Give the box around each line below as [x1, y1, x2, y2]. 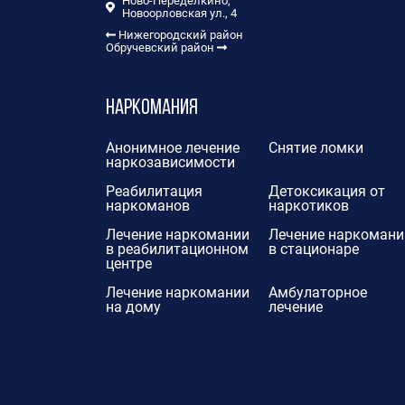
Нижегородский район [116, 28, 244, 42]
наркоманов [106, 197, 190, 215]
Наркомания [106, 98, 198, 120]
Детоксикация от [268, 183, 385, 201]
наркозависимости [106, 154, 235, 172]
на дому [106, 298, 161, 316]
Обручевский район [106, 41, 217, 55]
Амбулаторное [268, 284, 367, 302]
